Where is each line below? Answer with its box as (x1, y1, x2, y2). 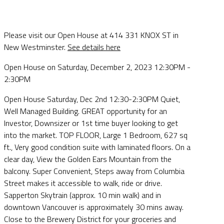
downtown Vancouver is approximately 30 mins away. (4, 200, 183, 213)
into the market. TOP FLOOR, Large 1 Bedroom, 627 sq (4, 128, 187, 141)
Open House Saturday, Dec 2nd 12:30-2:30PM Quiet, (4, 92, 180, 105)
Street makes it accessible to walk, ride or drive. (4, 176, 162, 189)
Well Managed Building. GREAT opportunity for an (4, 104, 167, 117)
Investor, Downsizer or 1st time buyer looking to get (4, 116, 178, 129)
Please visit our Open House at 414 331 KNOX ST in (4, 28, 178, 41)
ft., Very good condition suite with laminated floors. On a (4, 140, 190, 153)
